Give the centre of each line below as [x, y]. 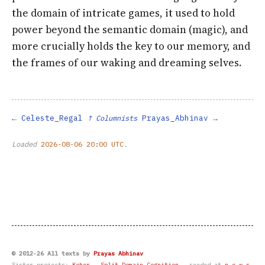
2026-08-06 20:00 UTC [82, 144]
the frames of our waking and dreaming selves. [127, 63]
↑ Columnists [112, 118]
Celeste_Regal [52, 118]
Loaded [26, 144]
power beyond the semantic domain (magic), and [130, 30]
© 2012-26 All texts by [53, 254]
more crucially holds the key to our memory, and [131, 46]
